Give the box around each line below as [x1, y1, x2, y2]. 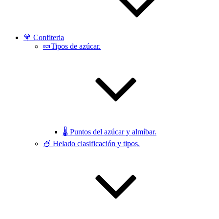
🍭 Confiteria [23, 33, 64, 42]
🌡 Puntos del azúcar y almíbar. [63, 128, 156, 136]
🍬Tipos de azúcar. [43, 42, 101, 50]
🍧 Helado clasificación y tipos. [43, 139, 140, 148]
